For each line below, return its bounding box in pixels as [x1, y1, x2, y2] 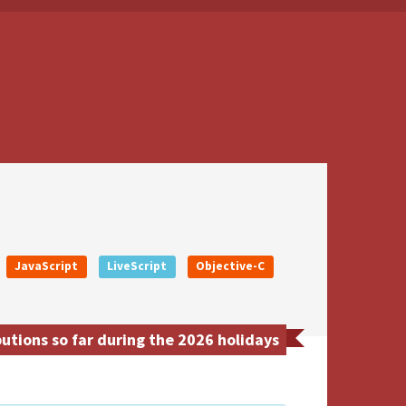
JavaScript [14, 258, 79, 274]
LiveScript [107, 258, 168, 274]
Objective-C [196, 258, 266, 274]
